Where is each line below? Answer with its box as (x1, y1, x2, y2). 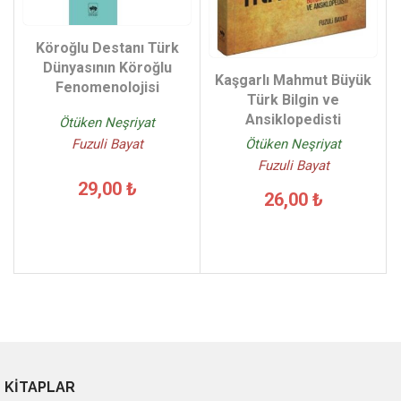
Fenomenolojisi (55, 78, 159, 96)
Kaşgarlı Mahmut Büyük (215, 72, 371, 90)
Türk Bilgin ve (247, 91, 339, 109)
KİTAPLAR (4, 379, 75, 397)
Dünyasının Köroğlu (42, 58, 172, 76)
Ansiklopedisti (245, 111, 341, 129)
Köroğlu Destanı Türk (35, 38, 179, 56)
